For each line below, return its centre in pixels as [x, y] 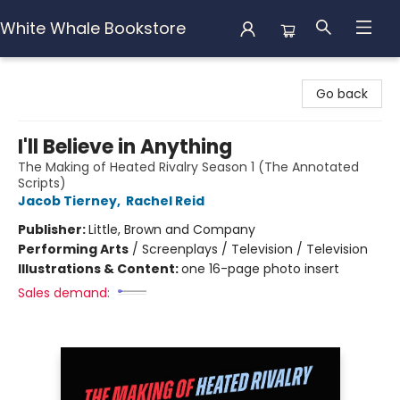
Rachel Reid [165, 201]
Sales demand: [64, 293]
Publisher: [53, 229]
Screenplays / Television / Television [255, 249]
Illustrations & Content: [100, 269]
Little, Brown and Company [172, 229]
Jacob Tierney [67, 201]
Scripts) [42, 183]
